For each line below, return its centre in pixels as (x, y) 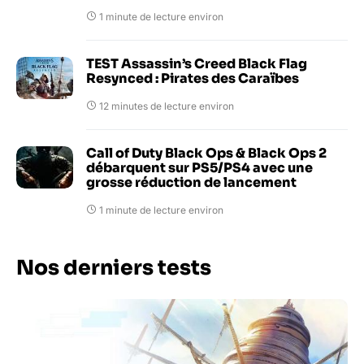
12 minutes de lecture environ (167, 106)
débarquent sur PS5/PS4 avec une (199, 167)
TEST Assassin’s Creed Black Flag (197, 63)
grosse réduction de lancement (191, 182)
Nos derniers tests (114, 267)
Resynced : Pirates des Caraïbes (193, 78)
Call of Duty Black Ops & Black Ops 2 (206, 153)
